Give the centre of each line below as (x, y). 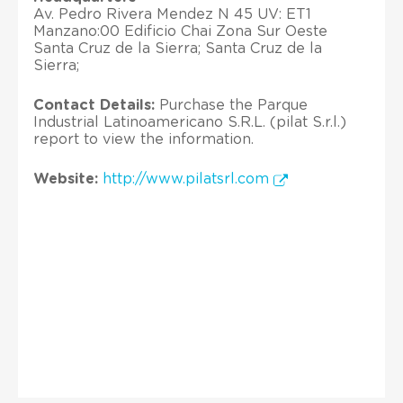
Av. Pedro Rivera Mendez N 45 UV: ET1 (172, 14)
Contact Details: (94, 105)
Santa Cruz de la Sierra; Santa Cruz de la (178, 48)
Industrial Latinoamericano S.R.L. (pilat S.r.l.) (190, 122)
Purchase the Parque (231, 105)
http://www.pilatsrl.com (188, 179)
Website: (66, 179)
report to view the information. (143, 139)
